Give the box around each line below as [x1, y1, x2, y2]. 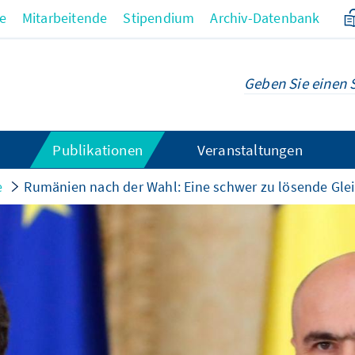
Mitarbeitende [21, 9, 108, 27]
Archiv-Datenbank [210, 9, 320, 27]
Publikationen [52, 140, 143, 159]
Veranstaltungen [197, 140, 303, 159]
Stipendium [123, 9, 195, 27]
